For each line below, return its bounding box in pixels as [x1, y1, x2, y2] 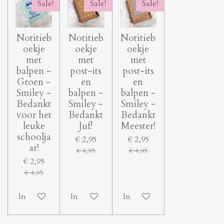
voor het [16, 108, 51, 122]
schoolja [16, 130, 51, 144]
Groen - [17, 75, 51, 89]
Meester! [120, 119, 155, 133]
